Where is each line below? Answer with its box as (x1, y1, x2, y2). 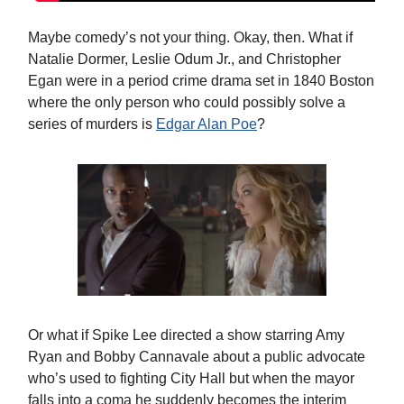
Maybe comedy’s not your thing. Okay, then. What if (28, 30, 353, 46)
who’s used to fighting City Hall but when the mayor (28, 370, 354, 386)
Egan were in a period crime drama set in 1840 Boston (28, 73, 374, 89)
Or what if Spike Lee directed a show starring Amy (28, 326, 344, 343)
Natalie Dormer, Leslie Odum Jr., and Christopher (28, 51, 341, 68)
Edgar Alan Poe (156, 116, 257, 133)
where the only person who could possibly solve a (28, 95, 345, 111)
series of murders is (28, 116, 156, 133)
